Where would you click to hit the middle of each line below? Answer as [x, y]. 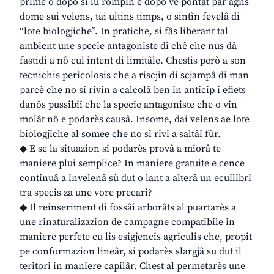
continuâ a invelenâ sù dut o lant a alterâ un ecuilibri [135, 178]
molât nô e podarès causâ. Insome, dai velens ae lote [135, 120]
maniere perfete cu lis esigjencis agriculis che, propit [136, 237]
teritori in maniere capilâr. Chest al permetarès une [132, 266]
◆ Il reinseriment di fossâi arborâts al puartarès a [128, 208]
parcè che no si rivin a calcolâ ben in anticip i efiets [133, 90]
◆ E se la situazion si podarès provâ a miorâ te [120, 149]
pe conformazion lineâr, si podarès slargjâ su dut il [131, 252]
